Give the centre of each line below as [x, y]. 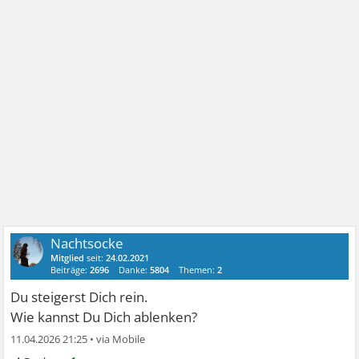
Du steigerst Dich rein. [79, 296]
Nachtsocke [87, 243]
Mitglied [68, 257]
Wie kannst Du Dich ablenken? [104, 317]
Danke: [135, 269]
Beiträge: [71, 269]
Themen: [198, 269]
